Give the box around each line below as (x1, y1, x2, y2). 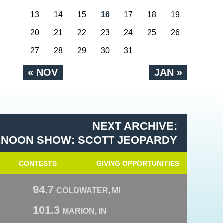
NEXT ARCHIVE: (92, 120, 177, 132)
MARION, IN (62, 207, 107, 215)
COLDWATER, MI (56, 186, 120, 195)
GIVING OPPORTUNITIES (96, 159, 179, 167)
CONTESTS (19, 159, 57, 167)
